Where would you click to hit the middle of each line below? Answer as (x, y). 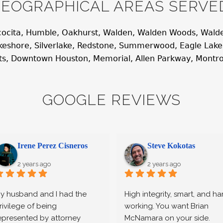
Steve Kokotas (171, 146)
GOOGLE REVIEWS (111, 100)
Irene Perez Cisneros (53, 146)
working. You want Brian (167, 206)
